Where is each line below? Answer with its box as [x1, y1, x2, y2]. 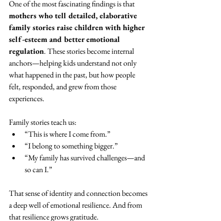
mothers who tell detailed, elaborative [9, 10, 139, 21]
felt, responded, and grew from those [9, 81, 118, 92]
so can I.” [25, 164, 52, 175]
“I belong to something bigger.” [25, 141, 118, 151]
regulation [9, 46, 44, 57]
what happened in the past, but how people [9, 70, 137, 80]
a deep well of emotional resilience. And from [9, 200, 144, 211]
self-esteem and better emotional [9, 34, 122, 45]
